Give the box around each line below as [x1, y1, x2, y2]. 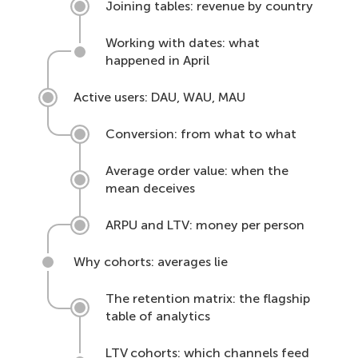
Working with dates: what [105, 35, 260, 50]
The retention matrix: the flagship [105, 291, 310, 306]
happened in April [105, 53, 209, 68]
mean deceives [105, 181, 195, 196]
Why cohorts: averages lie [74, 254, 228, 269]
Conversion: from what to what [105, 126, 296, 141]
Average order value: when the [105, 163, 288, 178]
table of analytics [105, 308, 210, 324]
